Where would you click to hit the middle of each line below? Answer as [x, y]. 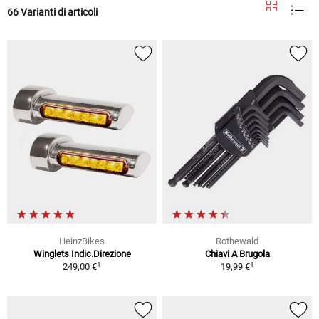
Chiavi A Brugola [237, 254]
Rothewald [237, 241]
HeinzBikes [82, 241]
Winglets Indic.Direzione [82, 254]
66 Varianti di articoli [52, 12]
